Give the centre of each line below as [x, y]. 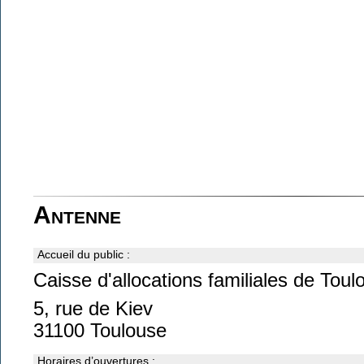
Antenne [77, 214]
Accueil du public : [84, 254]
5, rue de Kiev [93, 309]
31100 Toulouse [100, 331]
